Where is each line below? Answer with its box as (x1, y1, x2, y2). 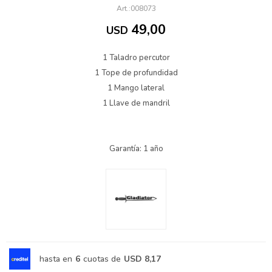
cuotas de (83, 253, 121, 265)
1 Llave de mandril (102, 98, 170, 109)
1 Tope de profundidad (94, 67, 178, 78)
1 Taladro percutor (102, 52, 170, 63)
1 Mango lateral (107, 83, 165, 93)
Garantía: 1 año (109, 143, 163, 154)
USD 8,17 (124, 253, 161, 265)
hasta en (39, 253, 72, 265)
